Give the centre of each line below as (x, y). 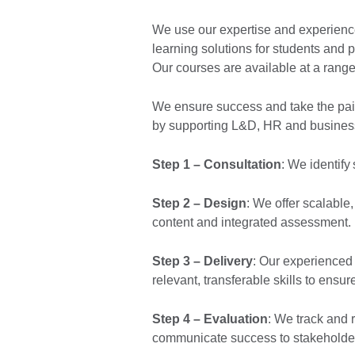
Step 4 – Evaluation (210, 319)
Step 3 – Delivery (202, 261)
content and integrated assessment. (252, 222)
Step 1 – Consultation (217, 164)
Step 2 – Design (199, 203)
